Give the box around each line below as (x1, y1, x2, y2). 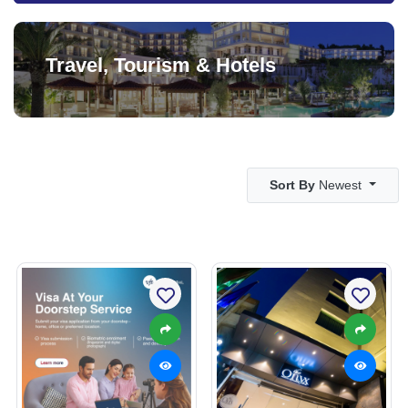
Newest (315, 177, 366, 192)
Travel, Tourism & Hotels (46, 53, 276, 76)
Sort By (270, 177, 316, 192)
